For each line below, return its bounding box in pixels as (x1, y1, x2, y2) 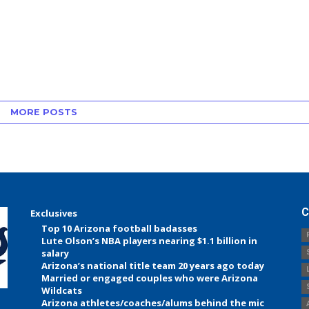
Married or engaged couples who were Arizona (41, 272, 259, 285)
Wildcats (41, 284, 83, 297)
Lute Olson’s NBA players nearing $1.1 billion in (41, 235, 258, 248)
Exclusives (30, 207, 78, 220)
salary (41, 247, 70, 260)
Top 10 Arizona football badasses (41, 222, 198, 235)
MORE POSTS (10, 107, 78, 118)
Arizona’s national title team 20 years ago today (41, 259, 265, 272)
